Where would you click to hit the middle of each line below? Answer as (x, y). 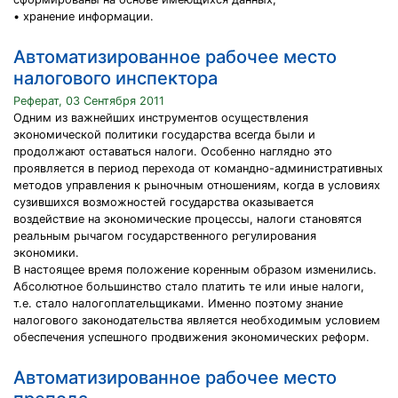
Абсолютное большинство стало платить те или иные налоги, (189, 287)
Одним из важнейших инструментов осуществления (161, 118)
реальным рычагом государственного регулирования (165, 236)
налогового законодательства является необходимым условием (197, 320)
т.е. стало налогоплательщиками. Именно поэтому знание (178, 303)
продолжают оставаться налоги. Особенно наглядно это (173, 151)
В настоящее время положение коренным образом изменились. (195, 270)
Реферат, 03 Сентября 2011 (89, 101)
